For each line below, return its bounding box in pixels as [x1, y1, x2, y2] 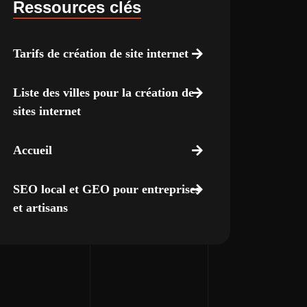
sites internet [12, 104, 81, 118]
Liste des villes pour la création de [12, 86, 194, 99]
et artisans [12, 201, 68, 214]
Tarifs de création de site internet [12, 47, 188, 60]
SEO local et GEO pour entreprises [12, 182, 200, 196]
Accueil [12, 143, 52, 157]
